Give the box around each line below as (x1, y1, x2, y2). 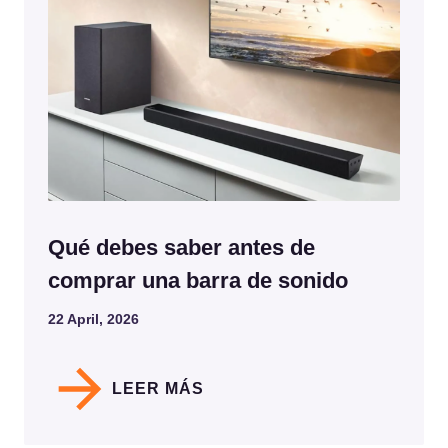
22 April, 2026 (48, 310, 139, 327)
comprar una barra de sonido (48, 267, 348, 293)
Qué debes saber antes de (48, 234, 315, 260)
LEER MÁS (112, 379, 204, 397)
